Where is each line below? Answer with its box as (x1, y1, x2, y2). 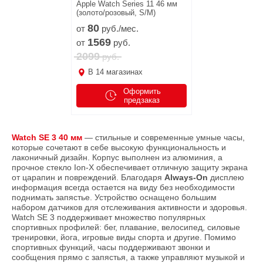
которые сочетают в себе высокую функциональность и (12, 142, 226, 152)
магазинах (104, 67, 143, 76)
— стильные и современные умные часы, (82, 132, 245, 142)
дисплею (208, 172, 244, 182)
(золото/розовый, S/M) (76, 8, 156, 17)
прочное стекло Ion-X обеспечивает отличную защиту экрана (12, 162, 248, 172)
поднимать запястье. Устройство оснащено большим (12, 192, 217, 202)
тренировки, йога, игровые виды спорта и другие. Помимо (12, 232, 236, 242)
